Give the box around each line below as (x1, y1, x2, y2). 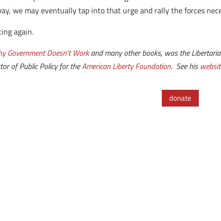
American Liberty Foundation (82, 60, 171, 72)
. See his (171, 60, 200, 72)
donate (169, 92, 192, 104)
